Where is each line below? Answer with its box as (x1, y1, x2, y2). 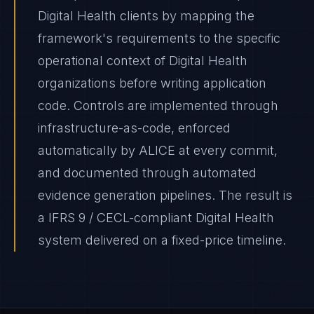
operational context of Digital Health (38, 53, 247, 68)
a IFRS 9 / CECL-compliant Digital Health (38, 210, 274, 225)
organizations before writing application (38, 76, 266, 90)
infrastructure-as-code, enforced (38, 121, 231, 135)
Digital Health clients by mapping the (38, 8, 254, 23)
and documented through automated (38, 165, 257, 180)
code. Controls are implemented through (38, 98, 278, 113)
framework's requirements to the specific (38, 31, 280, 46)
